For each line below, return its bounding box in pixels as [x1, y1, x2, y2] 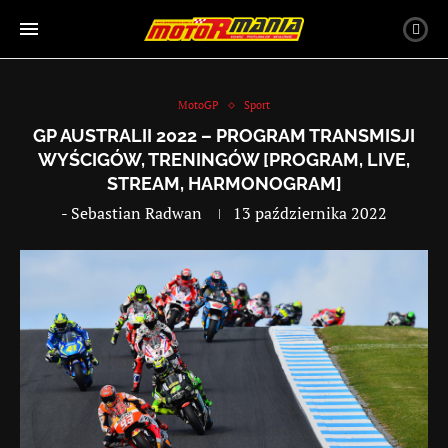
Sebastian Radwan [71, 202, 202, 224]
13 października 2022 [233, 202, 387, 224]
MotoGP [178, 98, 219, 112]
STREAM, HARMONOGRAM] [106, 173, 342, 194]
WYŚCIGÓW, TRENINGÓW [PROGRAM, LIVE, [38, 149, 410, 170]
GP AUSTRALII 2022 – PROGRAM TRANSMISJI [33, 125, 415, 146]
